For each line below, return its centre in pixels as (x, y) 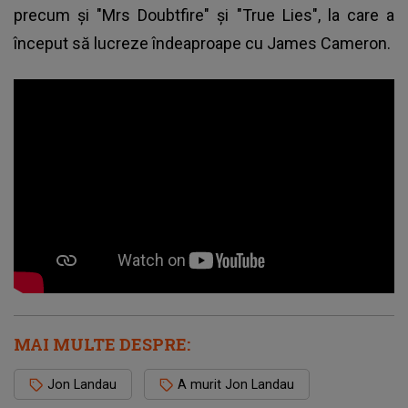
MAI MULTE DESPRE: (102, 344)
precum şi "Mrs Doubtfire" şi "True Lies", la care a (204, 15)
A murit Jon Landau (236, 384)
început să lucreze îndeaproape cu (140, 43)
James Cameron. (329, 43)
